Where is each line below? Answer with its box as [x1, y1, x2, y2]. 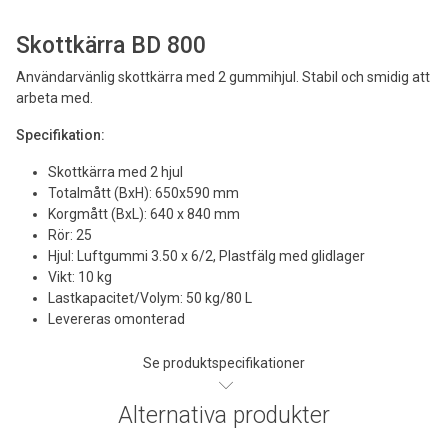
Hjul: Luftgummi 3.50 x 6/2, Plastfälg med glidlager [48, 247, 365, 264]
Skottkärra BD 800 [16, 31, 206, 59]
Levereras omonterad [48, 310, 185, 327]
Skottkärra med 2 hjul [48, 163, 183, 180]
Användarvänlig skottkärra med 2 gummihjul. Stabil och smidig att [16, 68, 430, 85]
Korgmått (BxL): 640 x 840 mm [48, 205, 240, 222]
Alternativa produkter [118, 401, 330, 429]
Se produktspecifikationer [143, 354, 305, 371]
